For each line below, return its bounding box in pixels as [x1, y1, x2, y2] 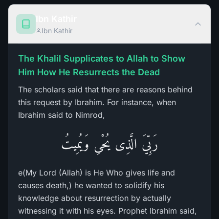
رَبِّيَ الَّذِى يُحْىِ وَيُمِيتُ [61, 136, 158, 151]
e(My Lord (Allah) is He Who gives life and [18, 168, 175, 177]
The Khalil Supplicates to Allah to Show [18, 53, 185, 64]
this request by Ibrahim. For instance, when [18, 97, 176, 107]
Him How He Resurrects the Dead [18, 67, 160, 77]
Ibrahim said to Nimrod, [18, 110, 105, 120]
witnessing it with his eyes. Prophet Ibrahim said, [18, 206, 197, 216]
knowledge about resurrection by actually [18, 193, 171, 203]
